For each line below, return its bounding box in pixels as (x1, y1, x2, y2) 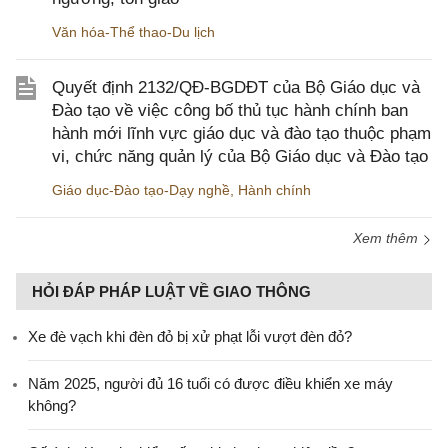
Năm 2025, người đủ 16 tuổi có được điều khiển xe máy (28, 375, 393, 393)
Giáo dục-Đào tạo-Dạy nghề (52, 182, 230, 199)
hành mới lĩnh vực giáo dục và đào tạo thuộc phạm (52, 124, 431, 144)
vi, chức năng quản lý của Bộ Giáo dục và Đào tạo (52, 147, 428, 167)
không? (28, 397, 76, 415)
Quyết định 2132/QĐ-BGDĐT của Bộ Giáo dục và (52, 78, 420, 98)
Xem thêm (353, 230, 422, 247)
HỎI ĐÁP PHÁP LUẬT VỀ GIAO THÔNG (32, 283, 311, 301)
